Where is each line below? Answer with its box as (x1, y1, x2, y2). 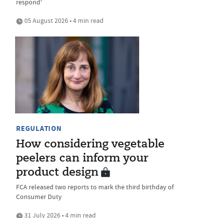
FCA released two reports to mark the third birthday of (16, 182, 174, 191)
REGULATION (16, 123, 62, 133)
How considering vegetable (16, 139, 164, 150)
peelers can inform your (16, 153, 148, 164)
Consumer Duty (16, 192, 62, 201)
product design (16, 167, 98, 178)
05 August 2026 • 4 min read (23, 16, 104, 25)
